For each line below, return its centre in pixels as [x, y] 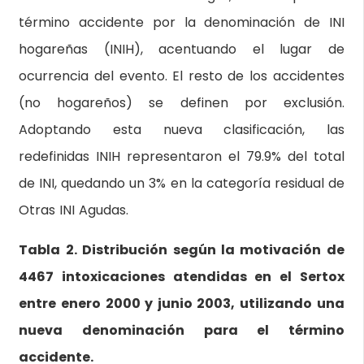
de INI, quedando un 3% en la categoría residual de [182, 183]
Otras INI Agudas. [74, 210]
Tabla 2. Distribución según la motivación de [182, 250]
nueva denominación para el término [182, 330]
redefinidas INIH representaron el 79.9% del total [182, 156]
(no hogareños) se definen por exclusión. [182, 103]
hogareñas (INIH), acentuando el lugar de [182, 49]
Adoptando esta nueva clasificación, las [182, 130]
